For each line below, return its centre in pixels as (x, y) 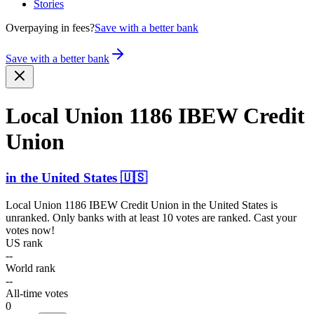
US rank (24, 243)
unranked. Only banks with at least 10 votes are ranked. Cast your (151, 217)
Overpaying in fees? (50, 28)
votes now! (30, 230)
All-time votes (37, 293)
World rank (30, 268)
